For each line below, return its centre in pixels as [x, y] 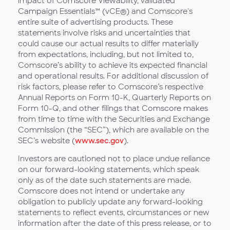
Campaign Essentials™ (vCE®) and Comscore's [105, 11]
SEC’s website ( [46, 141]
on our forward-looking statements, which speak [109, 169]
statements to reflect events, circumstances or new [114, 213]
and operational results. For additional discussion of [113, 76]
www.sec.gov [99, 141]
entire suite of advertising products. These [95, 22]
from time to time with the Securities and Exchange [114, 119]
